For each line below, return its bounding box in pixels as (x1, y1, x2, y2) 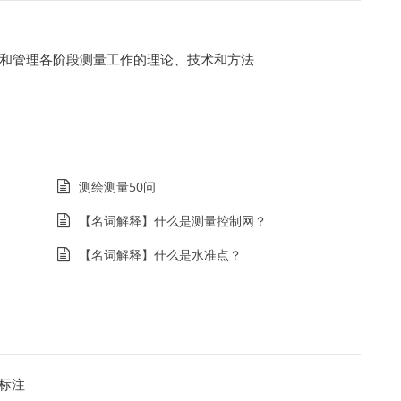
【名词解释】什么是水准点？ (78, 246, 242, 263)
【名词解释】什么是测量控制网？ (78, 212, 267, 229)
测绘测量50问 (78, 178, 156, 195)
